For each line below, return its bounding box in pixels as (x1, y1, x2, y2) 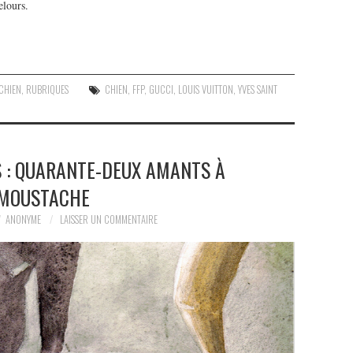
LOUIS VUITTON (178, 81, 234, 97)
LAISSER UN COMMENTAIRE (59, 211, 158, 227)
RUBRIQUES (26, 81, 69, 97)
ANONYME (5, 211, 41, 227)
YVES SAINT (238, 81, 278, 97)
